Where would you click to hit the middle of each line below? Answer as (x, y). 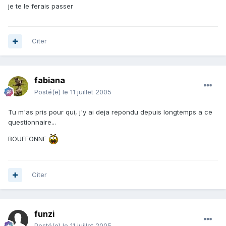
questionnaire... (32, 122)
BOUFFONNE (28, 139)
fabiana (50, 80)
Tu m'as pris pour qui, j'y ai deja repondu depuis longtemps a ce (110, 112)
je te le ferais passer (41, 6)
